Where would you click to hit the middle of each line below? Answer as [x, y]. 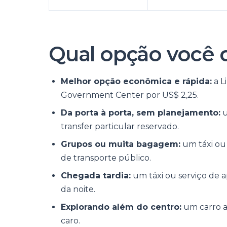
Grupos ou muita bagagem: [121, 144]
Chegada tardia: [96, 176]
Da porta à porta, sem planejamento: [141, 113]
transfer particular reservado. [120, 126]
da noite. [78, 189]
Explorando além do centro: [121, 207]
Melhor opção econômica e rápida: [136, 81]
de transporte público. [106, 158]
